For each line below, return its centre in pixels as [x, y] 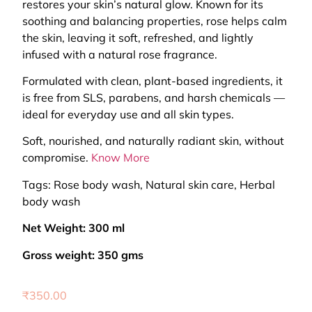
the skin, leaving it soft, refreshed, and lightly [138, 37]
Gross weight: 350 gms [83, 255]
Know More [120, 158]
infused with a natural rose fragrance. [120, 54]
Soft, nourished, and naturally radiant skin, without [153, 141]
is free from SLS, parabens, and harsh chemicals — [154, 97]
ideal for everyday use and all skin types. [128, 114]
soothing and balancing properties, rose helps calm [155, 21]
